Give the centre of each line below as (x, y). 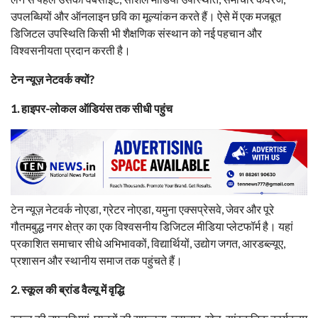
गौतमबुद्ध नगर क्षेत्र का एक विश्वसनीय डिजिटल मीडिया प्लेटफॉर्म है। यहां (152, 226)
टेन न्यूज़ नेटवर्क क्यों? (53, 79)
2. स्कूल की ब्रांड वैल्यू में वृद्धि (67, 290)
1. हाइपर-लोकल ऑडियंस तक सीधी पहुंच (92, 108)
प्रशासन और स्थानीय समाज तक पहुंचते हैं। (97, 261)
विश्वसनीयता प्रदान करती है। (71, 50)
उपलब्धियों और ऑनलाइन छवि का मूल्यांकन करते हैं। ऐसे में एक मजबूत (146, 16)
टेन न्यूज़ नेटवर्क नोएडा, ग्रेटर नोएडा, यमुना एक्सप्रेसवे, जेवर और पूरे (142, 209)
